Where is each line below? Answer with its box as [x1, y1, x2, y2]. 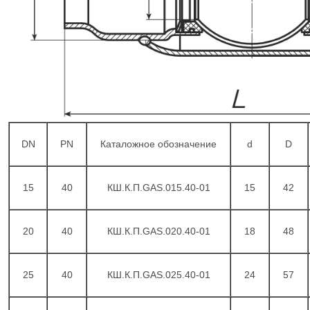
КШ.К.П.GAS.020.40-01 [107, 226, 210, 237]
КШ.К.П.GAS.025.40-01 [107, 269, 210, 280]
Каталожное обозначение [100, 138, 217, 149]
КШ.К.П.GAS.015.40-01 [107, 182, 210, 193]
